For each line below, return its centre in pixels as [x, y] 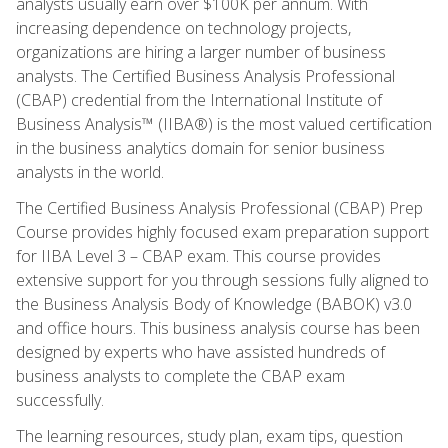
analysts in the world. [90, 171]
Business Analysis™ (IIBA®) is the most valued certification [224, 123]
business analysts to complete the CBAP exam [180, 375]
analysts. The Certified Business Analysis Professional [205, 75]
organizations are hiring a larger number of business [201, 51]
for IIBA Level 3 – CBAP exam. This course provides [198, 255]
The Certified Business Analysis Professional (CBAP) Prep [219, 207]
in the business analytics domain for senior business [200, 147]
